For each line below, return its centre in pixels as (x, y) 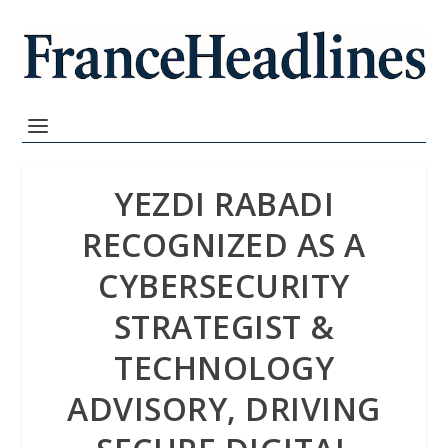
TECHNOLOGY (224, 367)
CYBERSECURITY (224, 285)
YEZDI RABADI (224, 203)
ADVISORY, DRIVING (224, 408)
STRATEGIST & (224, 326)
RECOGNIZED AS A (224, 244)
